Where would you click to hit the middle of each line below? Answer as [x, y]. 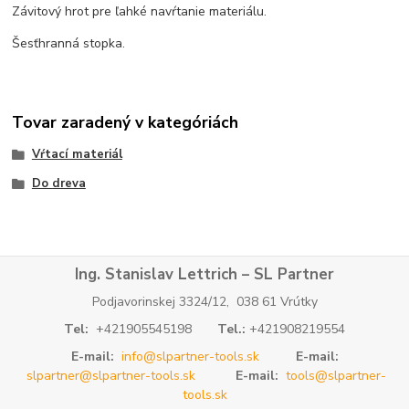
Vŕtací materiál [77, 155]
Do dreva [58, 184]
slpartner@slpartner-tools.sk [111, 375]
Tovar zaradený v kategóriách [126, 123]
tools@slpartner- [336, 375]
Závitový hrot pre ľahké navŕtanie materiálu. [140, 11]
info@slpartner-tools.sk [190, 356]
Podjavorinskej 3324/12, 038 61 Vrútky [204, 302]
